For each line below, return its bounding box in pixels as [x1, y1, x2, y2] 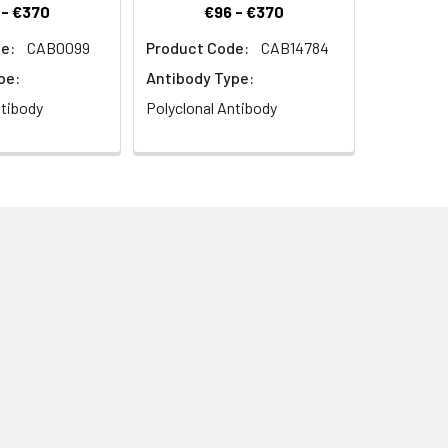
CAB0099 [27, 38, 90, 58]
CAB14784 [261, 38, 329, 58]
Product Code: [146, 38, 249, 58]
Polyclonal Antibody [146, 98, 277, 118]
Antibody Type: [146, 68, 254, 88]
